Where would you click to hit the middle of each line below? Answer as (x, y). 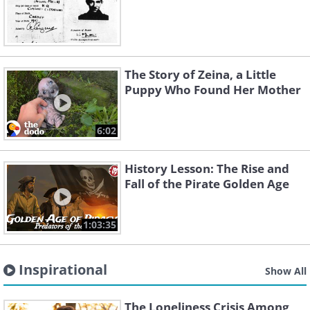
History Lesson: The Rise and (207, 168)
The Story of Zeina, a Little (200, 74)
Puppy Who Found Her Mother (213, 90)
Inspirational (63, 270)
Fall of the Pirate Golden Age (207, 184)
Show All (286, 271)
